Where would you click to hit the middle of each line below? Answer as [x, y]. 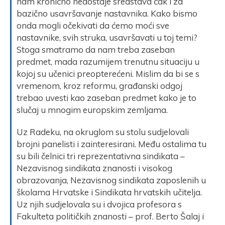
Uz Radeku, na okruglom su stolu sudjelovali [103, 132]
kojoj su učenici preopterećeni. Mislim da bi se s [108, 73]
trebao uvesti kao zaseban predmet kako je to [106, 97]
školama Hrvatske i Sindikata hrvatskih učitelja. [109, 192]
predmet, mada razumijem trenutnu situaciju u [108, 61]
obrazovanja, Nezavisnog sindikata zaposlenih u [111, 180]
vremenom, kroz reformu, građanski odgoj [99, 85]
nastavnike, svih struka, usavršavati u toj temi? [107, 37]
